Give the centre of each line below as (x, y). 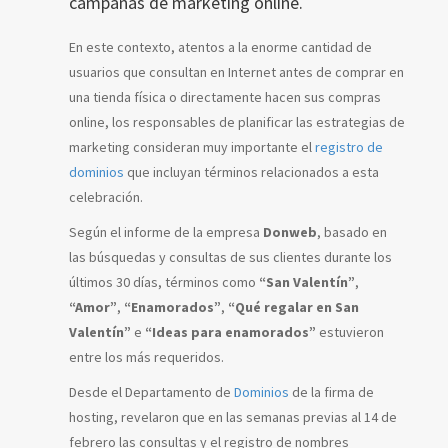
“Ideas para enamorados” (230, 331)
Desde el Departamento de (151, 391)
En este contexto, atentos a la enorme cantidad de (220, 46)
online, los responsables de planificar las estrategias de (237, 121)
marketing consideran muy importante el (192, 146)
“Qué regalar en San (293, 306)
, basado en (352, 231)
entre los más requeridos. (146, 356)
